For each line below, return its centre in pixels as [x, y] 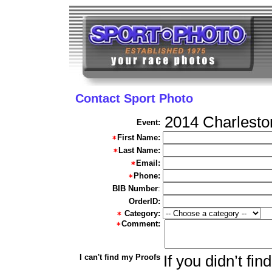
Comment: [141, 224]
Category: [142, 214]
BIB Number [135, 189]
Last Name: [139, 151]
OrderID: [144, 202]
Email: [148, 163]
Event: [148, 123]
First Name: [138, 138]
